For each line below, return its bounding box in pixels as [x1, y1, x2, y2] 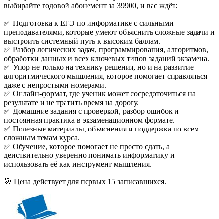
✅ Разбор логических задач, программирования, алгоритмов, [4, 45, 208, 54]
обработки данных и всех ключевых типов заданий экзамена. [4, 54, 209, 63]
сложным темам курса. [4, 133, 80, 142]
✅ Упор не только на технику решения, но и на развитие [4, 63, 194, 71]
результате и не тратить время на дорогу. [4, 98, 139, 107]
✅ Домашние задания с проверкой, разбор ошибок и [4, 107, 179, 115]
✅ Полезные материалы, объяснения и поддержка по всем [4, 124, 199, 133]
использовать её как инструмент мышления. [4, 159, 152, 168]
